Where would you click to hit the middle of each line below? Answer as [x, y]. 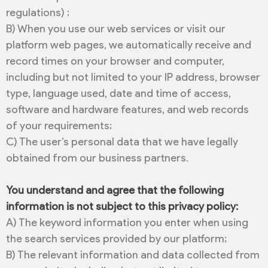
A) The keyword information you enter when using [127, 223]
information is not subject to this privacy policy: [122, 207]
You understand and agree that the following [115, 191]
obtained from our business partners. [97, 158]
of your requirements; [59, 126]
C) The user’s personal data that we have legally [122, 142]
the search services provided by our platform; [116, 239]
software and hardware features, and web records [127, 110]
